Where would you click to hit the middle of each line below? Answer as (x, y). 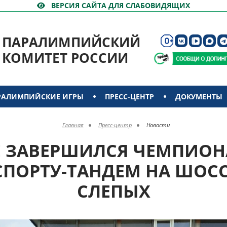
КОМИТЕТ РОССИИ (65, 58)
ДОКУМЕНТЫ (199, 97)
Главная (73, 125)
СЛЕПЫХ (113, 191)
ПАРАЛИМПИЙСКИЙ (71, 42)
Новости (158, 125)
